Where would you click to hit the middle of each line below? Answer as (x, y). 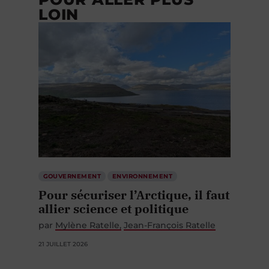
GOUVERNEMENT (72, 176)
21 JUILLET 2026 (63, 244)
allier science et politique (113, 208)
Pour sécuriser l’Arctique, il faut (134, 195)
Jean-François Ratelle (170, 225)
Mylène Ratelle (87, 225)
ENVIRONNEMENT (142, 176)
